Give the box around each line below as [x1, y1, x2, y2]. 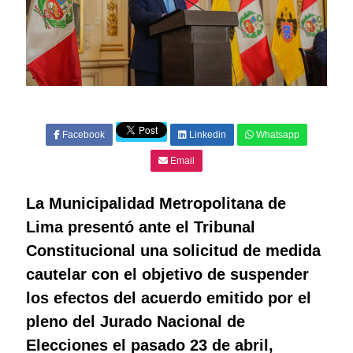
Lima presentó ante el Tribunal [25, 218, 255, 236]
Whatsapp [254, 129, 299, 141]
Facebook [60, 129, 105, 141]
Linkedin [187, 129, 226, 141]
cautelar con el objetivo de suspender [25, 266, 309, 284]
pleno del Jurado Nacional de [25, 313, 245, 331]
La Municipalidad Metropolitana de [25, 195, 286, 213]
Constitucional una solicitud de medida [25, 242, 321, 260]
